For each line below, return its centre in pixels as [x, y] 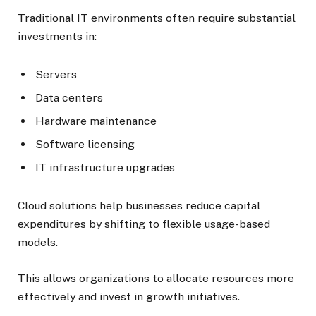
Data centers [69, 98]
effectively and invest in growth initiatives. [129, 296]
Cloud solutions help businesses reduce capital [139, 206]
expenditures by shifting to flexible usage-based [144, 224]
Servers [56, 75]
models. [38, 243]
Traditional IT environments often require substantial [157, 18]
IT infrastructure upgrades [105, 168]
